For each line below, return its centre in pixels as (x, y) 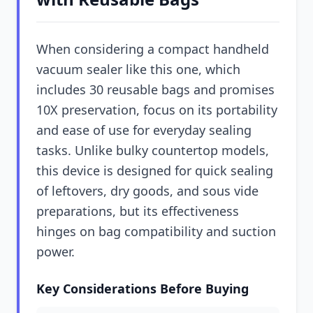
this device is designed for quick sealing (155, 170)
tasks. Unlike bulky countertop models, (153, 150)
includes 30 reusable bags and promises (155, 89)
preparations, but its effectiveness (138, 211)
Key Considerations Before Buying (143, 289)
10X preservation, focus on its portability (157, 110)
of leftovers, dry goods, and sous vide (147, 191)
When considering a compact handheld (153, 49)
